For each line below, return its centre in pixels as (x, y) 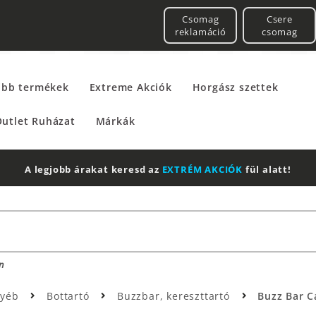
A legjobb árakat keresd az (93, 170)
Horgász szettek (235, 87)
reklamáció (200, 31)
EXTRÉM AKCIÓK (202, 170)
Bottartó (70, 296)
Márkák (115, 121)
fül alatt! (267, 170)
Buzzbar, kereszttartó (175, 296)
